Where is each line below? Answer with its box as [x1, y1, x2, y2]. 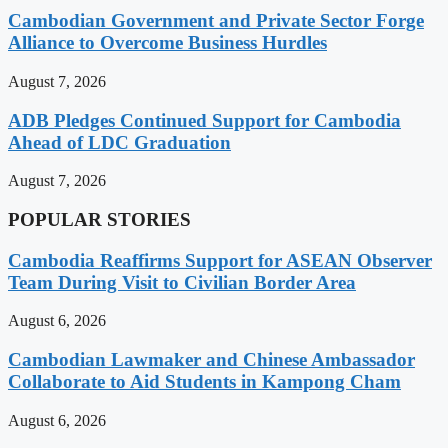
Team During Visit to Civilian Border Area [8, 271, 356, 293]
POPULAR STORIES [8, 208, 191, 230]
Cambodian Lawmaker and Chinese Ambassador [8, 349, 415, 371]
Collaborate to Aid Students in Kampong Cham [8, 371, 401, 393]
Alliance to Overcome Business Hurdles [8, 32, 327, 54]
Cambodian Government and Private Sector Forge [8, 10, 424, 32]
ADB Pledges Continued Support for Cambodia [8, 109, 401, 131]
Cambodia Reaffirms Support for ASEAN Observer [8, 249, 432, 271]
